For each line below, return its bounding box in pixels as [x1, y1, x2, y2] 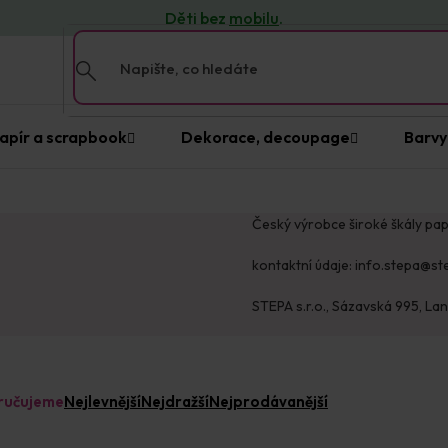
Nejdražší [141, 392, 209, 411]
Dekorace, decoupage [181, 127, 350, 147]
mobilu [229, 8, 279, 28]
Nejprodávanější [209, 392, 328, 411]
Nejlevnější [64, 392, 141, 411]
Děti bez [165, 8, 229, 28]
